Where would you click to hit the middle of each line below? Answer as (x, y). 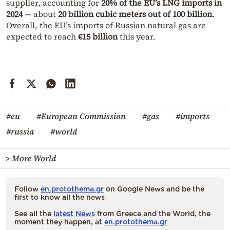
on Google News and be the (154, 188)
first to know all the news (60, 197)
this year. (137, 36)
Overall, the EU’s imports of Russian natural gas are (106, 25)
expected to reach (42, 36)
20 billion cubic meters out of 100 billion (135, 14)
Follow (27, 188)
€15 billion (98, 36)
